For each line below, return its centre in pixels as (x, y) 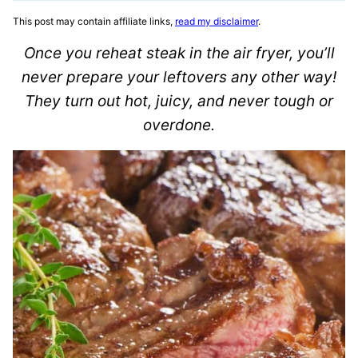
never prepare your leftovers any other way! (179, 77)
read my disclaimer (217, 21)
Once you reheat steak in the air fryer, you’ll (179, 53)
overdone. (179, 125)
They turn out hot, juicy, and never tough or (179, 101)
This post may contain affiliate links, (94, 21)
